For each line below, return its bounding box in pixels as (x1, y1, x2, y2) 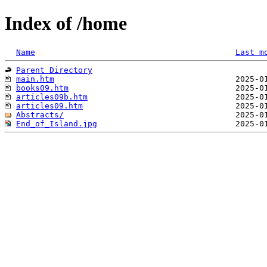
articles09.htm (16, 101, 83, 110)
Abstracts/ (16, 110, 64, 119)
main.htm (16, 74, 54, 83)
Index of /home (5, 13, 127, 35)
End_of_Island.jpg (16, 119, 97, 128)
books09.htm (16, 83, 69, 92)
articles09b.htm (16, 92, 88, 101)
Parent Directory (16, 65, 92, 74)
